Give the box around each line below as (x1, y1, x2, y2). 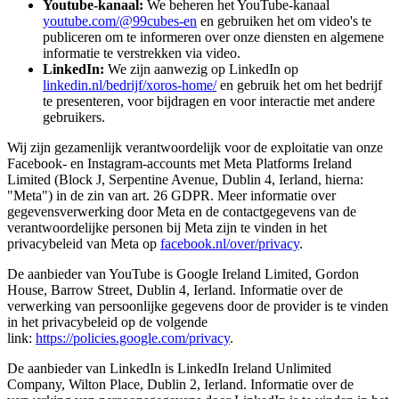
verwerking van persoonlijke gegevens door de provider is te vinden (7, 298, 388, 314)
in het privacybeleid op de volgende (7, 314, 208, 330)
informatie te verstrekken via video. (43, 45, 240, 61)
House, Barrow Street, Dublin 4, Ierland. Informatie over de (7, 282, 343, 298)
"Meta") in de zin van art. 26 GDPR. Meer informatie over (7, 188, 336, 204)
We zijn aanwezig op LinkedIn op (104, 61, 298, 77)
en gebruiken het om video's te (197, 13, 371, 29)
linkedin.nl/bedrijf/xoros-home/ (43, 77, 216, 94)
